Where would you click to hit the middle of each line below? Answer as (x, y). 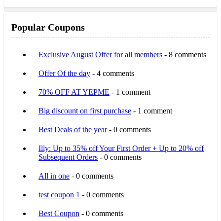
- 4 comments (112, 73)
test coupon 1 (59, 194)
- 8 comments (184, 54)
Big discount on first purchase (85, 110)
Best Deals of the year (73, 129)
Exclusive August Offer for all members (100, 54)
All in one (54, 176)
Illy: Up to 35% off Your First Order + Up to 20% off (121, 148)
